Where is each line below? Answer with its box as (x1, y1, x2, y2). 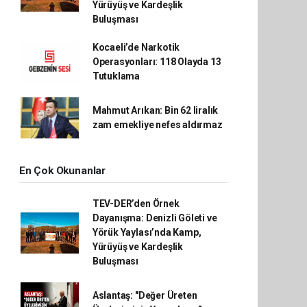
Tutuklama (92, 71, 140, 82)
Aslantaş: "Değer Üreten (92, 290, 197, 301)
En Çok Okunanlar (19, 164, 106, 177)
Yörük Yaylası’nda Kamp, (92, 227, 201, 238)
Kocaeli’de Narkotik (92, 42, 180, 53)
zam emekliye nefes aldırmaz (92, 119, 223, 130)
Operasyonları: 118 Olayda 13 (92, 56, 221, 67)
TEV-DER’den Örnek (92, 198, 180, 209)
